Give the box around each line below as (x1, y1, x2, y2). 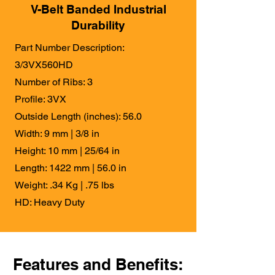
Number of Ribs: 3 (15, 76, 93, 88)
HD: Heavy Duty (15, 196, 85, 209)
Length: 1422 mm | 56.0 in (15, 162, 126, 174)
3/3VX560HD (15, 59, 73, 71)
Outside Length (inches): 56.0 (15, 110, 142, 123)
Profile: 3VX (15, 93, 66, 106)
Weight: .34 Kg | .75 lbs (15, 179, 114, 192)
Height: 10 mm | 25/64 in (15, 145, 120, 157)
